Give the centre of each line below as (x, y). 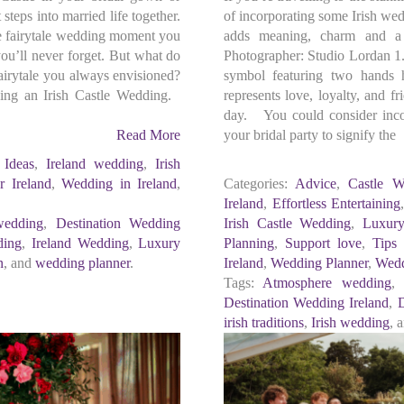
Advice (316, 184)
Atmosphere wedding (327, 283)
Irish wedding (350, 322)
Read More (149, 135)
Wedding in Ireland (119, 184)
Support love (323, 243)
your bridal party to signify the (309, 135)
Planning (248, 243)
